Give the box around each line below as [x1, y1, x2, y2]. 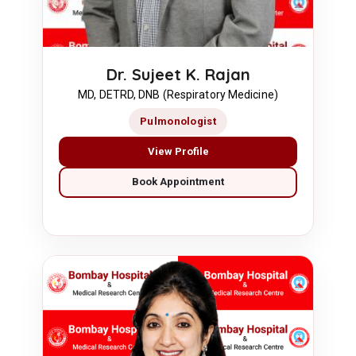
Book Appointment [132, 176, 224, 188]
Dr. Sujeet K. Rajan [106, 64, 250, 84]
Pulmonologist [140, 114, 216, 127]
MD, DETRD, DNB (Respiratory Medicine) [78, 87, 278, 101]
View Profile [147, 145, 209, 157]
